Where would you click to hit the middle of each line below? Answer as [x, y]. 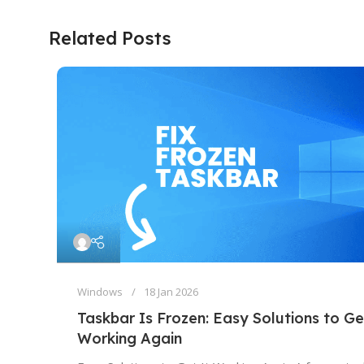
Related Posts [110, 38]
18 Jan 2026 [171, 291]
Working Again [130, 338]
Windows [100, 291]
